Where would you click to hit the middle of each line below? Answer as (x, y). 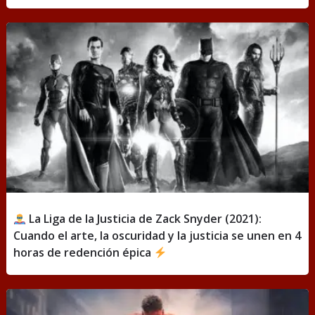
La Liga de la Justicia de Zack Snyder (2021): (144, 218)
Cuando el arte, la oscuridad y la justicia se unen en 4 (157, 235)
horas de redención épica (83, 252)
